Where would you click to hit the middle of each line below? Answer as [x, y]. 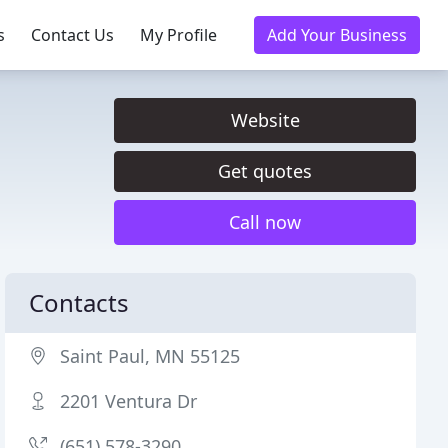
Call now [265, 222]
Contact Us [72, 35]
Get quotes [265, 171]
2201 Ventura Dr [129, 401]
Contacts [79, 302]
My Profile [178, 35]
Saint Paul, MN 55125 [150, 356]
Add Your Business [337, 35]
